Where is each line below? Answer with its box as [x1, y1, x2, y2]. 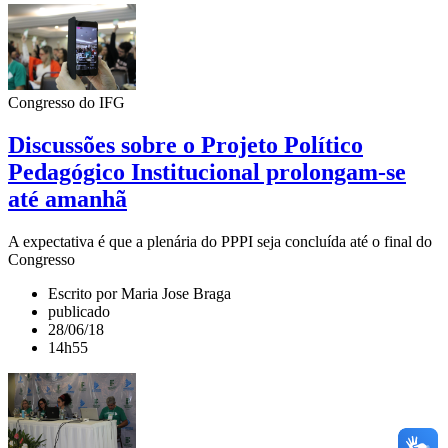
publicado [48, 302, 110, 320]
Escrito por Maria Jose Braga [48, 284, 231, 302]
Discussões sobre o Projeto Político [8, 132, 363, 159]
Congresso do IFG [8, 94, 125, 112]
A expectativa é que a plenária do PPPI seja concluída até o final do [8, 232, 432, 250]
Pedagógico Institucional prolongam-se [8, 159, 406, 186]
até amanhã [8, 186, 127, 213]
